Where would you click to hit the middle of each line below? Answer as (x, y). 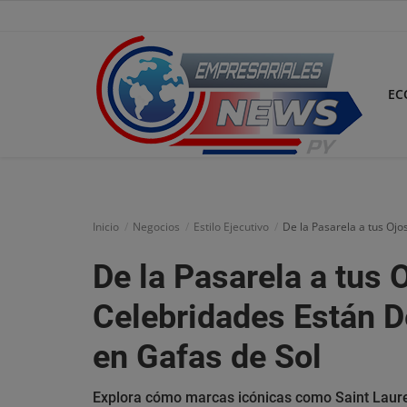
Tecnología (52, 295)
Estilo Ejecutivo (231, 227)
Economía (49, 217)
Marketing (50, 334)
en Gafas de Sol (207, 357)
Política (41, 373)
